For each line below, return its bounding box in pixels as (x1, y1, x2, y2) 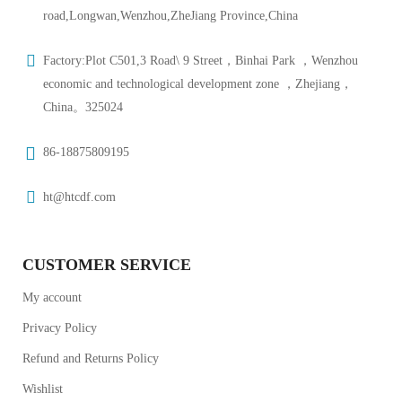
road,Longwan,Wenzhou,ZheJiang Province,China (43, 9, 298, 22)
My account (22, 291, 82, 304)
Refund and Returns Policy (22, 352, 159, 365)
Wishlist (22, 382, 63, 396)
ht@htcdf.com (43, 190, 116, 204)
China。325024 (43, 100, 123, 114)
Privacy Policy (22, 321, 97, 335)
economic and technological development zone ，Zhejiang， (43, 77, 353, 91)
